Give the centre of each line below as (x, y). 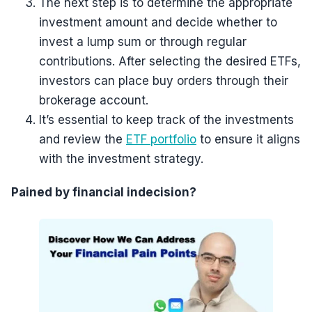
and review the (83, 139)
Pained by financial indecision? (104, 192)
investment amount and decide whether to (158, 22)
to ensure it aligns (248, 139)
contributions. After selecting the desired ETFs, (170, 61)
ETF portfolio (161, 139)
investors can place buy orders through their (164, 81)
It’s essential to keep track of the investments (166, 120)
